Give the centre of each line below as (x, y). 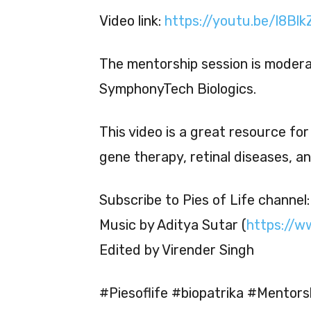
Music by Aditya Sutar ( (173, 225)
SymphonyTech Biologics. (178, 89)
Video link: (132, 20)
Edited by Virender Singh (177, 250)
